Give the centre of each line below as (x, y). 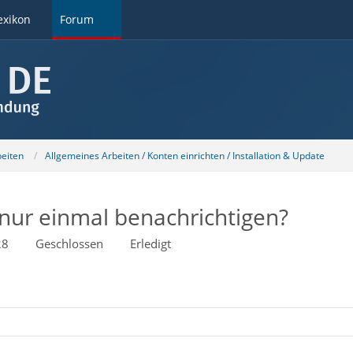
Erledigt (150, 243)
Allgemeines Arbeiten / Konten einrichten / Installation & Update (184, 155)
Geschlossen (69, 243)
